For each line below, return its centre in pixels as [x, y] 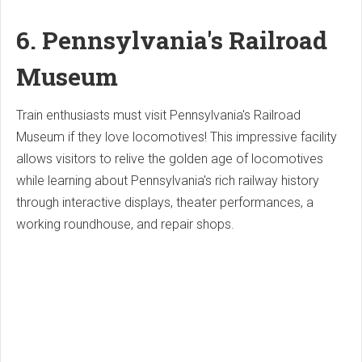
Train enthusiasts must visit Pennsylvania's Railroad [158, 116]
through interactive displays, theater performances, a [165, 203]
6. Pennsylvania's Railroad [172, 40]
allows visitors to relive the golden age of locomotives [170, 159]
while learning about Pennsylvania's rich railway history [168, 181]
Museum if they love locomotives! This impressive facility [177, 137]
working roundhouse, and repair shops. [125, 225]
